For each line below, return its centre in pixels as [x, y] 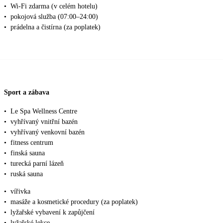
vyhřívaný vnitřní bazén [44, 121]
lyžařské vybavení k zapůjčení [53, 212]
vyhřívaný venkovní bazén [48, 132]
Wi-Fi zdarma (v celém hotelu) [54, 6]
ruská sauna [27, 174]
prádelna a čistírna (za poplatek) [56, 27]
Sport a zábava [27, 93]
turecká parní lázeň [37, 163]
